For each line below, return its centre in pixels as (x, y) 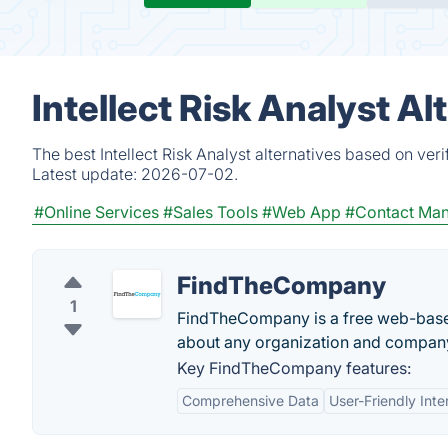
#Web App (301, 212)
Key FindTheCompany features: (294, 368)
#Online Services (96, 212)
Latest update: (86, 174)
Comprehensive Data (250, 400)
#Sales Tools (210, 212)
